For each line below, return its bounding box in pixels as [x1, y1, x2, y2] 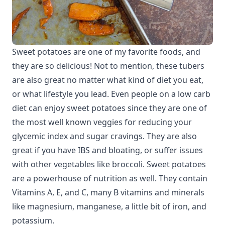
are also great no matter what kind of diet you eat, [12, 74, 203, 86]
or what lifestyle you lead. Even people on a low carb [12, 88, 210, 100]
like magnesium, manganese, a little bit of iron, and [12, 201, 206, 212]
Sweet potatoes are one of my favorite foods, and [12, 46, 200, 58]
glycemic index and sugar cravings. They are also [12, 131, 197, 142]
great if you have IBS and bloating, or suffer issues [12, 145, 203, 156]
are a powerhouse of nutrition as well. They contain [12, 173, 207, 184]
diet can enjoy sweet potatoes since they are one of [12, 102, 207, 114]
